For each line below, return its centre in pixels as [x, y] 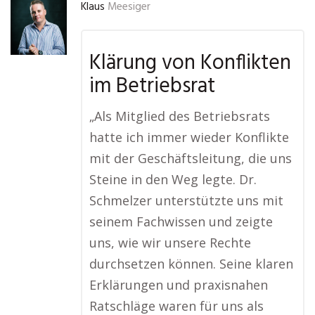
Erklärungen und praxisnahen [179, 285]
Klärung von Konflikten [190, 63]
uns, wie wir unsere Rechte [170, 243]
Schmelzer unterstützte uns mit [186, 200]
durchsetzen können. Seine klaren [191, 264]
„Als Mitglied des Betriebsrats [180, 116]
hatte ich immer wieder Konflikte [189, 137]
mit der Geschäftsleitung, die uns [191, 158]
